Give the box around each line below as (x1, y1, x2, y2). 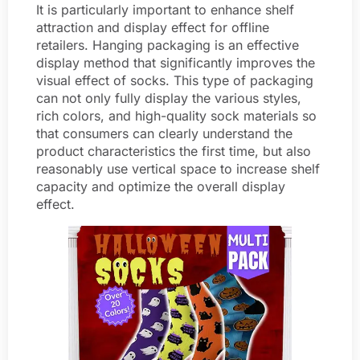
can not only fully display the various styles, (36, 89, 301, 106)
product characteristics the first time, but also (36, 142, 311, 159)
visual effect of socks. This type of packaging (36, 72, 313, 88)
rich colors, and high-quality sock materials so (36, 107, 317, 124)
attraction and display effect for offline (36, 18, 269, 35)
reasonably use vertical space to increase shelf (36, 160, 320, 177)
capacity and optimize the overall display (36, 178, 285, 194)
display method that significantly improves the (36, 54, 315, 71)
